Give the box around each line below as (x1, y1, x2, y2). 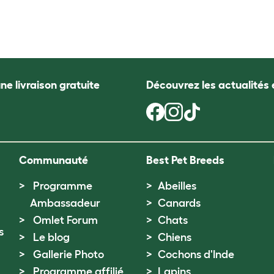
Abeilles (157, 180, 196, 192)
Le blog (32, 231, 70, 243)
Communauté (18, 154, 88, 166)
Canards (157, 197, 201, 209)
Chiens (157, 231, 191, 243)
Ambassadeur (29, 197, 100, 209)
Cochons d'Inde (157, 248, 234, 261)
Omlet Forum (32, 214, 98, 226)
